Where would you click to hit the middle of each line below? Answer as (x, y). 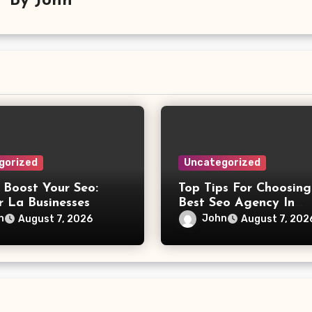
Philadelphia (215, 217)
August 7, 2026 (56, 219)
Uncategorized (222, 162)
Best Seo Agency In (236, 203)
